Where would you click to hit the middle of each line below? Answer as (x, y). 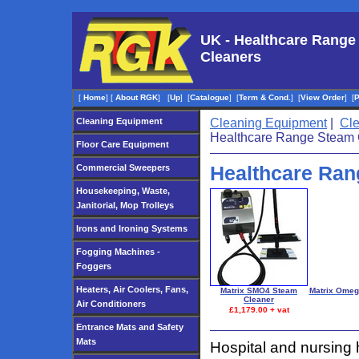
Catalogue (210, 97)
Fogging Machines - (118, 252)
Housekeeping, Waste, (123, 191)
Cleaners (231, 57)
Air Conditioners (111, 304)
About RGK (137, 97)
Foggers (94, 266)
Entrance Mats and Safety (130, 327)
